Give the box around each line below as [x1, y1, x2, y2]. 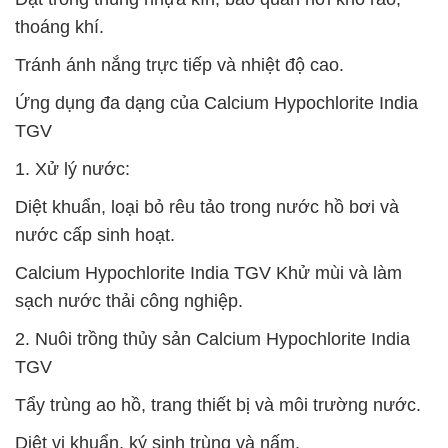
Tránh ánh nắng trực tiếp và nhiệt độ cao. [15, 55, 344, 75]
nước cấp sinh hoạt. [15, 225, 175, 245]
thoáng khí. [15, 17, 104, 37]
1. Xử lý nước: [15, 159, 130, 179]
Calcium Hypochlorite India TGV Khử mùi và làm [15, 263, 402, 283]
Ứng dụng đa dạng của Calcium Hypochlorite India [15, 93, 418, 113]
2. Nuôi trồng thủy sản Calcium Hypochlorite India [15, 329, 410, 349]
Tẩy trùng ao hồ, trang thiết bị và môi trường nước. [15, 395, 421, 415]
